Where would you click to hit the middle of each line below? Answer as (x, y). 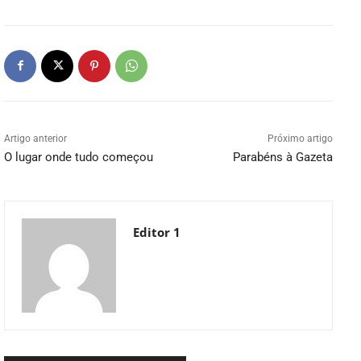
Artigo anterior (35, 138)
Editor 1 (157, 232)
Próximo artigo (300, 138)
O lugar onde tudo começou (79, 157)
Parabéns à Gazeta (282, 157)
